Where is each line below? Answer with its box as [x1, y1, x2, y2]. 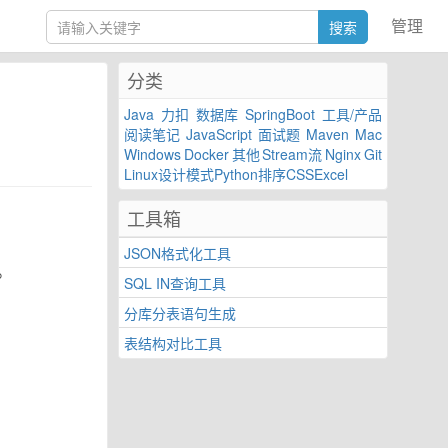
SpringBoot [245, 104, 315, 124]
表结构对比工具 [124, 333, 222, 353]
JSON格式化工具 [124, 243, 231, 263]
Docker [183, 144, 229, 164]
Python [214, 164, 258, 184]
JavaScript [186, 124, 252, 144]
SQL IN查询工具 [124, 273, 226, 293]
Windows [124, 144, 181, 164]
